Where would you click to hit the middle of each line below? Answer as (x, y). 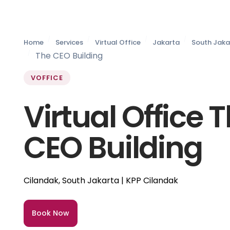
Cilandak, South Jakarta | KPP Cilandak (101, 181)
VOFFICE (47, 78)
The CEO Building (69, 56)
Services (69, 43)
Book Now (51, 213)
